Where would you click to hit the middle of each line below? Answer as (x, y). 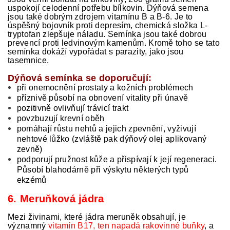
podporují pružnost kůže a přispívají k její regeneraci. (117, 159)
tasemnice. (28, 60)
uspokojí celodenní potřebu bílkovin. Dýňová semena (108, 8)
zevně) (30, 149)
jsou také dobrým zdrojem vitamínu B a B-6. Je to (100, 17)
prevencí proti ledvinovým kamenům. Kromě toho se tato (114, 43)
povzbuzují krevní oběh (61, 118)
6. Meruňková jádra (56, 199)
